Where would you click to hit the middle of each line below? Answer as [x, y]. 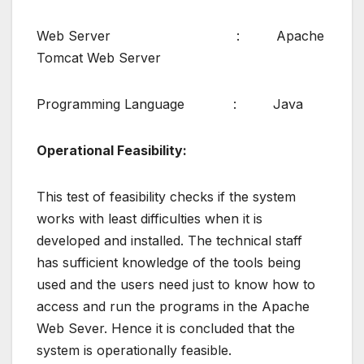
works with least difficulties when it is [149, 219]
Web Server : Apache [180, 36]
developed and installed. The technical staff [169, 241]
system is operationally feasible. [134, 351]
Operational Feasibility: [112, 151]
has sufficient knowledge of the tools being [169, 263]
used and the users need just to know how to [176, 285]
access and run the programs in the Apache [173, 307]
